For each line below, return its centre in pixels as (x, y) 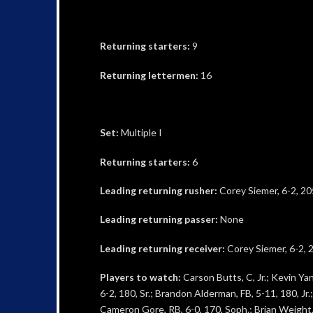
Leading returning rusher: (159, 191)
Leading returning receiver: (162, 248)
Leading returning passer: (160, 219)
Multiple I (141, 133)
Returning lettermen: (150, 75)
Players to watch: (141, 277)
